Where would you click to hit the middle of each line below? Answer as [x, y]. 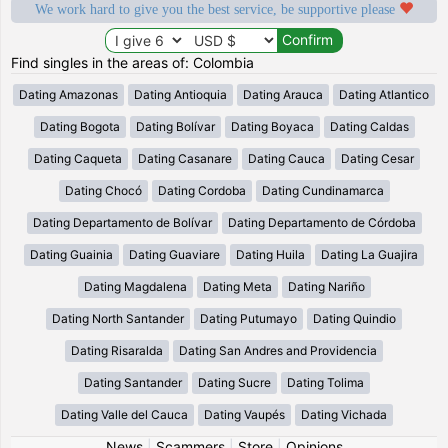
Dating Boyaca [272, 126]
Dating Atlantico [384, 94]
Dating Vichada [344, 414]
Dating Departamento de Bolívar [122, 222]
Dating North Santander [118, 318]
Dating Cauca [286, 158]
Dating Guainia [71, 254]
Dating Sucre [234, 382]
